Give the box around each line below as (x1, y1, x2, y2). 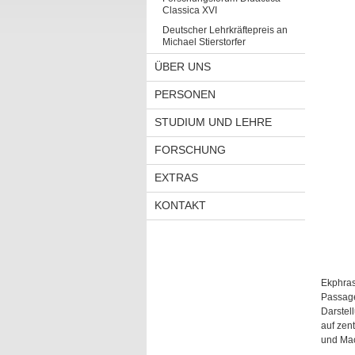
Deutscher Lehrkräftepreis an (162, 25, 288, 36)
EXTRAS (154, 171, 198, 184)
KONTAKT (154, 199, 206, 212)
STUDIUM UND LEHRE (154, 116, 272, 128)
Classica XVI (162, 5, 217, 16)
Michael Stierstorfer (162, 36, 246, 48)
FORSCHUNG (154, 143, 226, 156)
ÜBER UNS (154, 60, 211, 73)
